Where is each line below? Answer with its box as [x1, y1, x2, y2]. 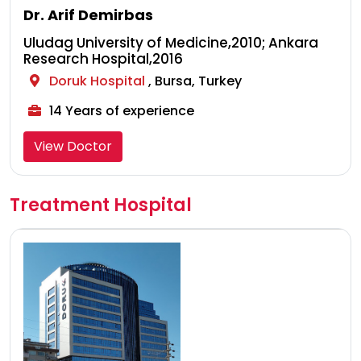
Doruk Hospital [49, 72, 148, 91]
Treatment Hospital [10, 193, 192, 218]
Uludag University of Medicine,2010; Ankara [23, 33, 318, 53]
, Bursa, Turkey [148, 72, 242, 91]
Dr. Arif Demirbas [23, 5, 153, 26]
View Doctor [34, 137, 112, 156]
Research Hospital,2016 [23, 49, 183, 69]
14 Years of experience [46, 102, 194, 121]
